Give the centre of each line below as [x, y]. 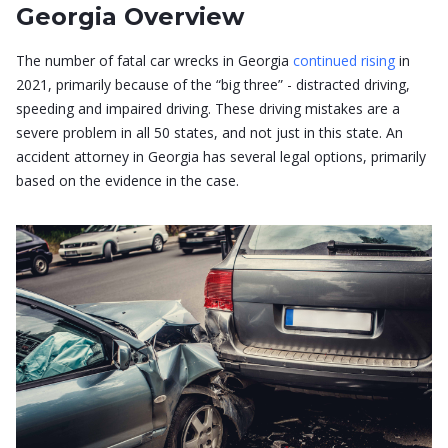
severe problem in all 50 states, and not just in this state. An [209, 132]
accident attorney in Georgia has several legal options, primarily [221, 156]
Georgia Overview [130, 16]
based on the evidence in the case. [127, 180]
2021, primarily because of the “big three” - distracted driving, [213, 84]
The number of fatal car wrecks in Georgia [152, 60]
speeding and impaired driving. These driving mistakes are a [208, 108]
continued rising [342, 60]
